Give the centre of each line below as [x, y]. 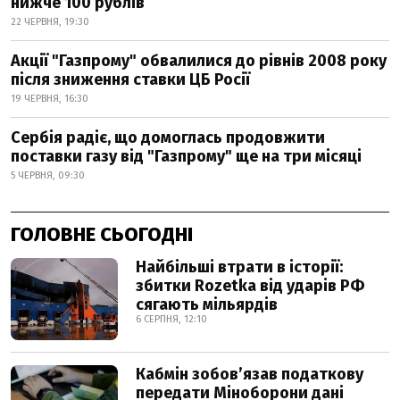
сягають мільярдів [207, 304]
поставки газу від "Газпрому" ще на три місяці [186, 156]
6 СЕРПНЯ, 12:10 [171, 319]
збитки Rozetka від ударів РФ [250, 286]
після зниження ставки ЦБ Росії [130, 79]
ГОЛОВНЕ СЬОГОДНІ [102, 234]
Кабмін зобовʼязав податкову [250, 374]
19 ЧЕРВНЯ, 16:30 [50, 99]
